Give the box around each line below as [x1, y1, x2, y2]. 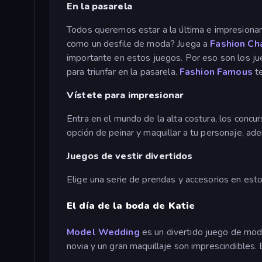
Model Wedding [67, 226, 140, 239]
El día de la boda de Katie [67, 199, 195, 213]
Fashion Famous [179, 65, 255, 78]
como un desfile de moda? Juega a [67, 37, 211, 50]
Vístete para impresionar [67, 88, 184, 102]
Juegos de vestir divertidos [67, 149, 193, 163]
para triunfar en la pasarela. [67, 65, 180, 78]
